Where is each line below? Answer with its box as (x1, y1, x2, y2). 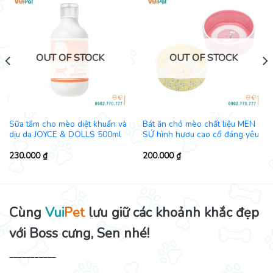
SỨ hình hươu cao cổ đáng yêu (142, 128, 259, 140)
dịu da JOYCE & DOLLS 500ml (9, 128, 121, 140)
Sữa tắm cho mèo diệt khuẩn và (9, 118, 127, 130)
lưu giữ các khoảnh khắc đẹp (85, 203, 259, 222)
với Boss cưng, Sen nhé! (9, 224, 149, 243)
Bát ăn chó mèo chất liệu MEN (142, 118, 255, 130)
